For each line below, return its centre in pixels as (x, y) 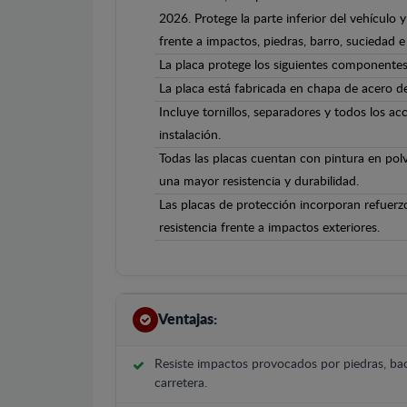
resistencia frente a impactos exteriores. (269, 228)
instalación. (190, 136)
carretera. (181, 384)
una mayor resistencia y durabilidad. (259, 182)
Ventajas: (188, 319)
